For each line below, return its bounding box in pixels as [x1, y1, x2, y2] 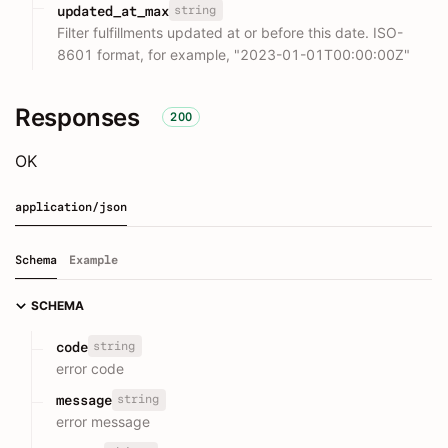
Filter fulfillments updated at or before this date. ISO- [57, 23, 403, 41]
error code [56, 360, 124, 377]
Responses [15, 102, 140, 132]
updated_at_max [57, 2, 169, 19]
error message [56, 413, 150, 431]
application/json [15, 199, 127, 214]
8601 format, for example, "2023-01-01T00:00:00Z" [57, 45, 410, 63]
